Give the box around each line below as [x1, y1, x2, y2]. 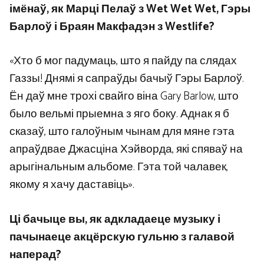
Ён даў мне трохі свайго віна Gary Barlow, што [9, 87, 239, 106]
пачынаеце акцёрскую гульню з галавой [9, 227, 235, 246]
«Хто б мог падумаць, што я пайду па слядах [9, 52, 237, 71]
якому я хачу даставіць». [9, 176, 134, 194]
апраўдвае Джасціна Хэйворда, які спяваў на [9, 140, 243, 159]
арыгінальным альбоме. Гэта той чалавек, [9, 158, 228, 177]
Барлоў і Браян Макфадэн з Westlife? [9, 17, 214, 36]
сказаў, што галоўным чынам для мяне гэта [9, 123, 235, 141]
